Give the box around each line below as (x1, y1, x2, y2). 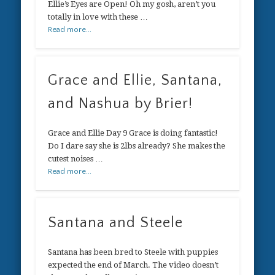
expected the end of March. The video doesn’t (48, 260, 219, 269)
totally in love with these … (48, 12, 149, 21)
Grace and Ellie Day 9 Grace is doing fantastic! (48, 128, 219, 138)
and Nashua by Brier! (48, 96, 193, 112)
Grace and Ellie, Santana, (48, 72, 223, 89)
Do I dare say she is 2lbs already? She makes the (48, 141, 226, 151)
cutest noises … (48, 154, 104, 164)
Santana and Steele (48, 214, 184, 231)
